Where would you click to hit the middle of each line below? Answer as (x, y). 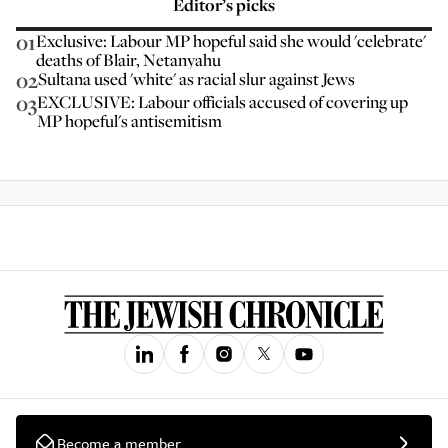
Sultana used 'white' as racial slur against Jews (196, 78)
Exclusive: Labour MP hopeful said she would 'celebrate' (231, 40)
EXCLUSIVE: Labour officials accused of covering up (222, 101)
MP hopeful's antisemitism (129, 120)
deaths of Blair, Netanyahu (128, 59)
